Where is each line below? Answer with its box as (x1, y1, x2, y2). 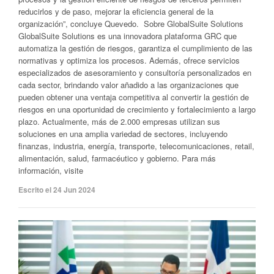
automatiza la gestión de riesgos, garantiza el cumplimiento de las (18, 42, 253, 54)
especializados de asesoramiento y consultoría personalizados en (18, 67, 251, 79)
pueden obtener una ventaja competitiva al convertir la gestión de (18, 91, 249, 103)
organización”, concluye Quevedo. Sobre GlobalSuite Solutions (18, 18, 243, 30)
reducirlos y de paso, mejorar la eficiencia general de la (18, 6, 213, 18)
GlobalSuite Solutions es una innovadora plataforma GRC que (18, 30, 237, 42)
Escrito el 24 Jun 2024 (18, 184, 95, 196)
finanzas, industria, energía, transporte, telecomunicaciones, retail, (18, 140, 254, 152)
